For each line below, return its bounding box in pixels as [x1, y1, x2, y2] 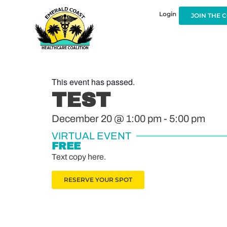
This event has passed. [52, 76, 135, 88]
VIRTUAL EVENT [52, 130, 131, 142]
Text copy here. [52, 153, 106, 162]
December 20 [52, 113, 112, 125]
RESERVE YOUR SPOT [64, 175, 132, 183]
